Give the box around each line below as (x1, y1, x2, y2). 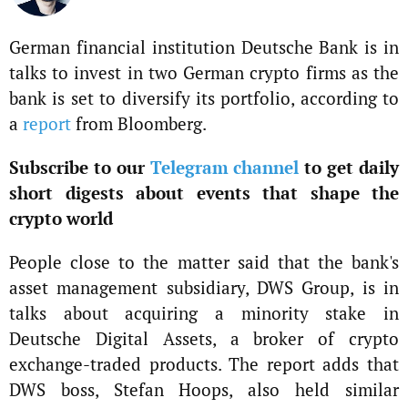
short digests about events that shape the (9, 181, 399, 204)
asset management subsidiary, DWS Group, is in (9, 276, 399, 299)
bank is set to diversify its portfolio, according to (9, 87, 399, 109)
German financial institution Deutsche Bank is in (9, 36, 399, 58)
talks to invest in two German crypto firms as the (9, 61, 399, 84)
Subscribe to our (9, 156, 150, 178)
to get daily (299, 156, 400, 178)
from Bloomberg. (71, 112, 207, 135)
